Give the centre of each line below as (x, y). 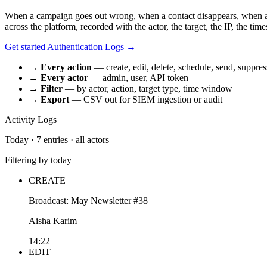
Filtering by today (38, 160)
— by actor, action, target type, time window (148, 88)
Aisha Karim (53, 221)
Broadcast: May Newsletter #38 (88, 200)
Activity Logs (31, 119)
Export (55, 99)
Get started (25, 46)
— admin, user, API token (138, 77)
